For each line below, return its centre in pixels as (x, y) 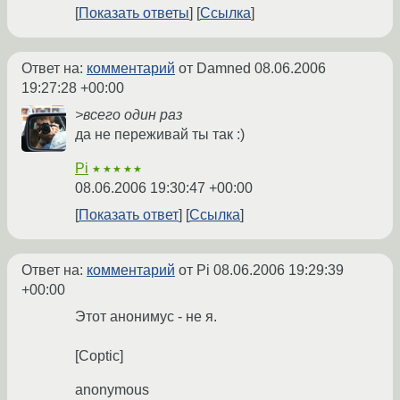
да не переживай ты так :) (160, 135)
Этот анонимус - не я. (146, 317)
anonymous (112, 390)
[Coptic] (99, 356)
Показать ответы (134, 13)
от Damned (215, 69)
